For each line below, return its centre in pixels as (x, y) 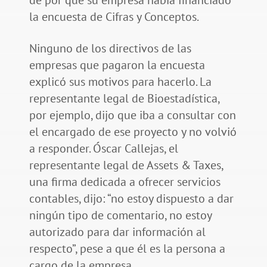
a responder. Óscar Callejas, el (103, 148)
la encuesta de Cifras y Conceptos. (115, 16)
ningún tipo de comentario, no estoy (120, 215)
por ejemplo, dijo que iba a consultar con (132, 115)
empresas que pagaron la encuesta (117, 65)
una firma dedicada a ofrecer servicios (125, 181)
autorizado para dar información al (117, 232)
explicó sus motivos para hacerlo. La (120, 81)
